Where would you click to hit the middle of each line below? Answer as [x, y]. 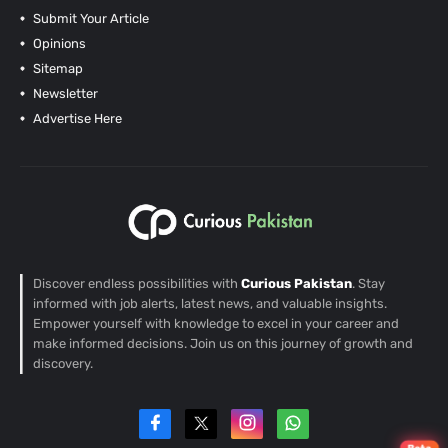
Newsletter [63, 94]
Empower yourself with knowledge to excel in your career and [216, 324]
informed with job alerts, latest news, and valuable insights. [210, 304]
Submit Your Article [89, 19]
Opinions [57, 44]
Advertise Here [75, 119]
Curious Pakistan [296, 284]
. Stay [368, 284]
